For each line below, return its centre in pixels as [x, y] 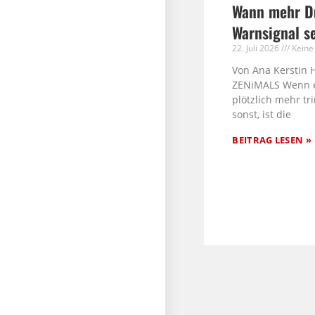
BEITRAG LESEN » [272, 140]
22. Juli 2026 [257, 49]
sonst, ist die [262, 115]
